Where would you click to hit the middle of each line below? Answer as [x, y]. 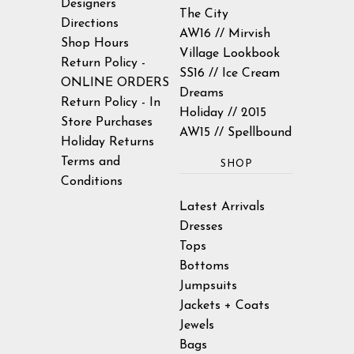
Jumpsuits [209, 286]
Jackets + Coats [225, 305]
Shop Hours [95, 43]
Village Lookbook [230, 53]
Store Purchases [107, 122]
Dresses [201, 226]
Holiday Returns [108, 142]
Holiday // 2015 [223, 113]
